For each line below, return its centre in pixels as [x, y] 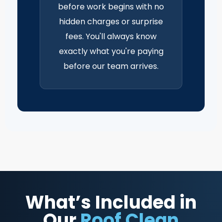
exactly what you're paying [111, 51]
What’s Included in [111, 202]
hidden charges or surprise [111, 21]
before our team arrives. [111, 66]
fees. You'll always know [111, 36]
